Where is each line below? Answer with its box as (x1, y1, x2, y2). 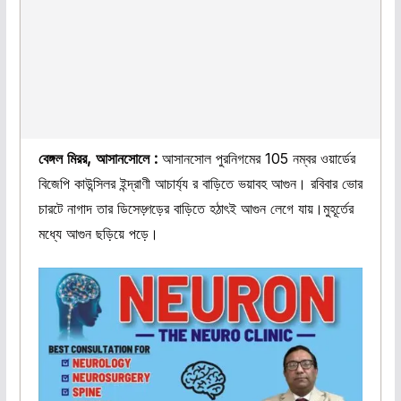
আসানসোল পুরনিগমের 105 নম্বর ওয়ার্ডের (157, 149, 355, 167)
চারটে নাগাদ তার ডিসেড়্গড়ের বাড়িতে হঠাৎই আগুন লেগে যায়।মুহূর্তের (38, 199, 354, 218)
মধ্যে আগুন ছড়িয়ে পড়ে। (38, 224, 158, 243)
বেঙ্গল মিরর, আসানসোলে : (38, 149, 158, 167)
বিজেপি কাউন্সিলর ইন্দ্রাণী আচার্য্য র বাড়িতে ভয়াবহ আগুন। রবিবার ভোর (38, 174, 363, 192)
